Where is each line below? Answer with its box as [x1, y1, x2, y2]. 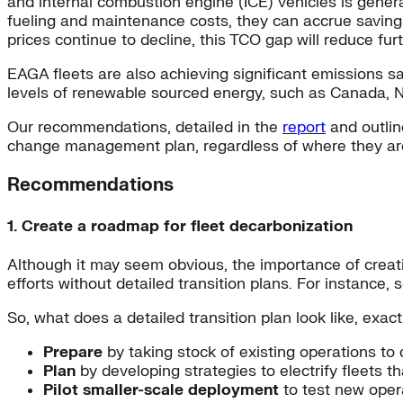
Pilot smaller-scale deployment [43, 381, 283, 400]
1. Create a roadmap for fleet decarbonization [7, 216, 353, 236]
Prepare [43, 343, 107, 363]
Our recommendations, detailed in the [7, 118, 282, 138]
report [282, 118, 326, 138]
